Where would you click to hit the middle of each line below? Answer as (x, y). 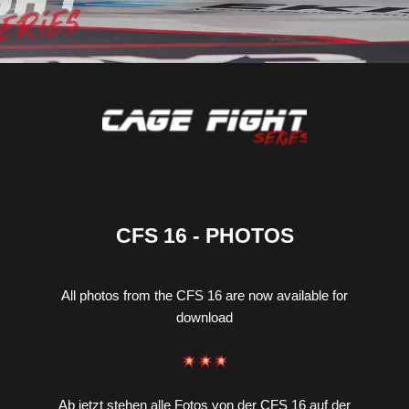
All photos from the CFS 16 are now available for (204, 295)
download (204, 317)
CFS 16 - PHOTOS (204, 236)
